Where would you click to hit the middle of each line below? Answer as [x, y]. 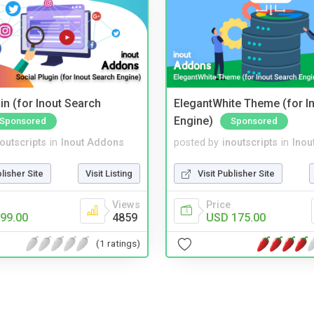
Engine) [193, 121]
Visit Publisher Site [236, 173]
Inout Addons [93, 142]
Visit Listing [109, 173]
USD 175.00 [236, 217]
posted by [196, 142]
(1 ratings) [118, 244]
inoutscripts [250, 142]
